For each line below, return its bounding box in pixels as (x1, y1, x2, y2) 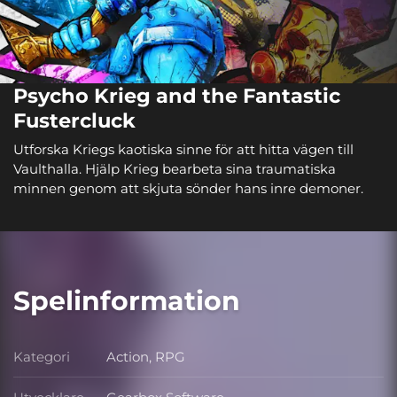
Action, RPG (105, 348, 185, 366)
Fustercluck (13, 108, 136, 134)
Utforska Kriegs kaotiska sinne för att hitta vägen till (13, 140, 354, 158)
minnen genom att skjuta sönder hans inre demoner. (13, 179, 363, 197)
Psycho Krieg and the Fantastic (13, 83, 340, 109)
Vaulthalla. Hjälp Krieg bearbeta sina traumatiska (13, 160, 336, 177)
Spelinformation (13, 284, 240, 318)
